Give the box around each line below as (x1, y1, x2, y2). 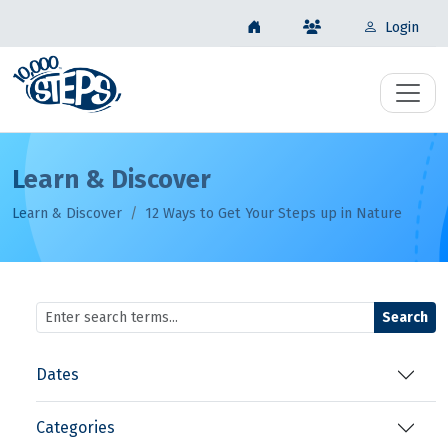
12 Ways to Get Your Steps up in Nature (145, 205, 402, 223)
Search (382, 308, 428, 326)
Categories (36, 418, 115, 438)
